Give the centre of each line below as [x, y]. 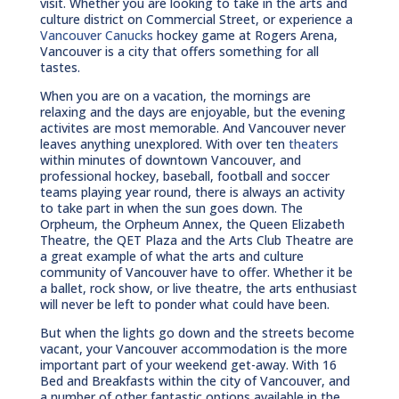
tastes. [60, 67]
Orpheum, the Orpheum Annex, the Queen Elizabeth [192, 224]
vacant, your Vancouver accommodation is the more [193, 348]
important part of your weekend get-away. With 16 [188, 364]
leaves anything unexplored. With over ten [164, 143]
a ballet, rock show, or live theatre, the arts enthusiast [198, 288]
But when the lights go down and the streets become [197, 332]
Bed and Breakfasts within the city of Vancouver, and [195, 380]
